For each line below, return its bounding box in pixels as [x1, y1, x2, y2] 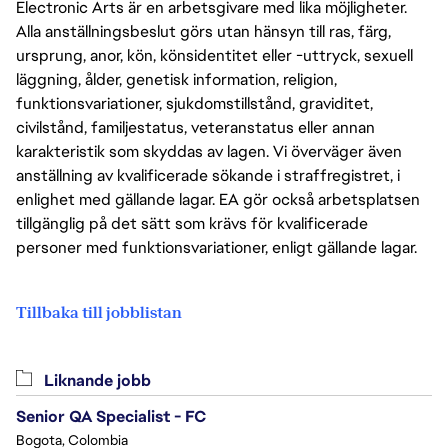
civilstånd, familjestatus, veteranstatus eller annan [16, 117, 375, 139]
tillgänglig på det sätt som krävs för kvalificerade [16, 213, 368, 235]
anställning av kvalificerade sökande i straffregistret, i [16, 165, 400, 187]
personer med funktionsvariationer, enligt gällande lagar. [16, 237, 417, 259]
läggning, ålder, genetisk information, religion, [16, 69, 337, 91]
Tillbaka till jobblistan [16, 302, 182, 324]
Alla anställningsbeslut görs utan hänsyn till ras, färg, [16, 21, 391, 43]
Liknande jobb [40, 370, 151, 392]
